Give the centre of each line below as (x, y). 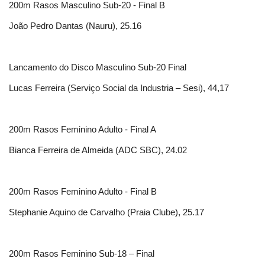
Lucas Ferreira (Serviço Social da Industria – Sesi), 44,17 (119, 88)
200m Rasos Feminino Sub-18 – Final (82, 254)
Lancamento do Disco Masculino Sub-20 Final (98, 67)
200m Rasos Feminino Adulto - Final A (83, 130)
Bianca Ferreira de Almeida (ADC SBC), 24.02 (98, 150)
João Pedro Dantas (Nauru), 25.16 (75, 26)
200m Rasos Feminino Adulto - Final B (83, 192)
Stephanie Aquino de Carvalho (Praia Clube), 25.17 (106, 212)
